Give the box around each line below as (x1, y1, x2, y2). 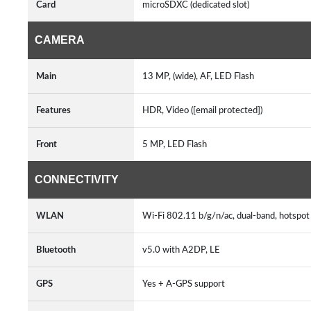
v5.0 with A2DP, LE (142, 245, 224, 255)
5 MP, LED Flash (142, 140, 211, 149)
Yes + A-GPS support (142, 279, 229, 289)
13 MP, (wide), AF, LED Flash (142, 72, 258, 81)
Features (36, 106, 71, 115)
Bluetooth (36, 245, 76, 255)
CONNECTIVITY (35, 174, 119, 185)
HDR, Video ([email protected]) (142, 106, 267, 115)
